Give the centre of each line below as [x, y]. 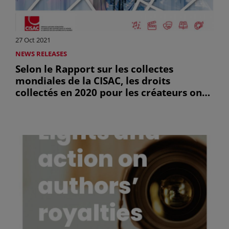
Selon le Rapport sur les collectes [94, 68]
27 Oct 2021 [33, 40]
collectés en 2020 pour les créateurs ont [111, 92]
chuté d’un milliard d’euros [80, 104]
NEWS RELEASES [41, 53]
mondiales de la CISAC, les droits [93, 80]
